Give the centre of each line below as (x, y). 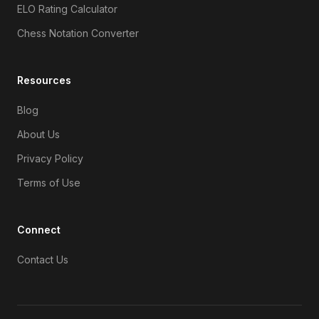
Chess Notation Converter (78, 33)
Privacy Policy (50, 158)
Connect (39, 229)
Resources (44, 80)
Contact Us (43, 259)
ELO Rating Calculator (67, 9)
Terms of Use (49, 182)
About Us (38, 134)
